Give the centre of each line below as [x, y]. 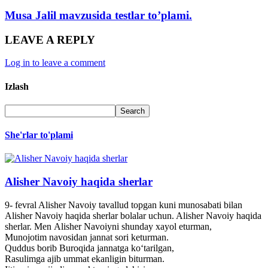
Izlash [17, 86]
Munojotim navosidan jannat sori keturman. [87, 237]
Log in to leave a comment [55, 63]
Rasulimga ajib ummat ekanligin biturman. [85, 258]
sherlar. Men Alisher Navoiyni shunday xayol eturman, [108, 226]
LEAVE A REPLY [50, 39]
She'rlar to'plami [39, 135]
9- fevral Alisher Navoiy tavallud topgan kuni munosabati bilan [124, 205]
